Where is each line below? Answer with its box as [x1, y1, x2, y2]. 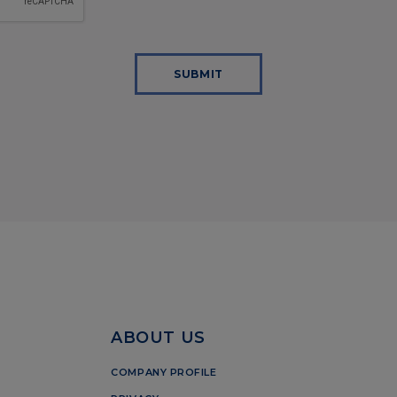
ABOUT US [111, 328, 206, 347]
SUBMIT [174, 67, 223, 81]
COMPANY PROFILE [111, 366, 217, 379]
